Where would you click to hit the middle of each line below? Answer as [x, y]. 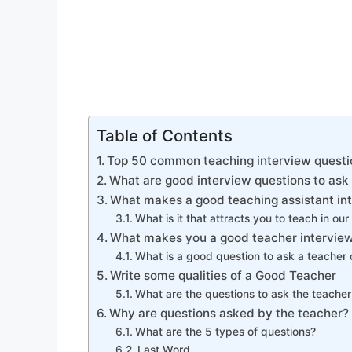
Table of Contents [165, 136]
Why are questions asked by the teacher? [229, 313]
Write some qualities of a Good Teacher [224, 276]
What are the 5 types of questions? [225, 332]
